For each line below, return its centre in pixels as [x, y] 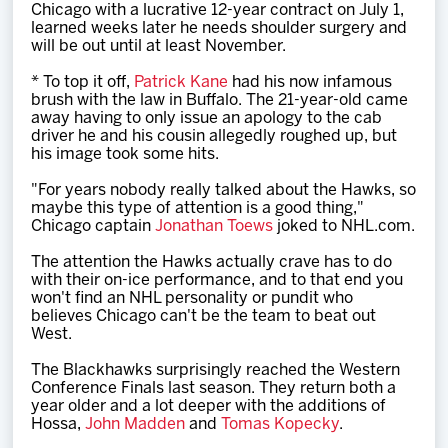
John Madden [135, 424]
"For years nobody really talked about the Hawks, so [224, 190]
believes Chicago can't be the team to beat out [204, 316]
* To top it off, [83, 82]
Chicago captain [93, 226]
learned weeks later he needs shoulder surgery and [219, 28]
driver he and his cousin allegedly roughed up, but [214, 136]
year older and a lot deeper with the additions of [209, 406]
